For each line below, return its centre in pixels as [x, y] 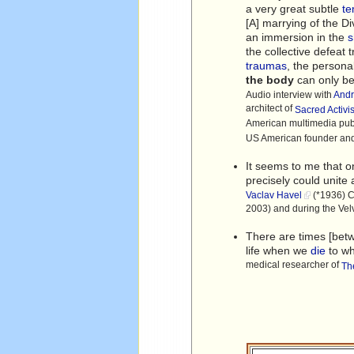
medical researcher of [294, 265]
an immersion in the [297, 37]
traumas [267, 65]
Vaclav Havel [274, 195]
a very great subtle [294, 8]
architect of [271, 109]
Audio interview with [290, 94]
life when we [279, 250]
